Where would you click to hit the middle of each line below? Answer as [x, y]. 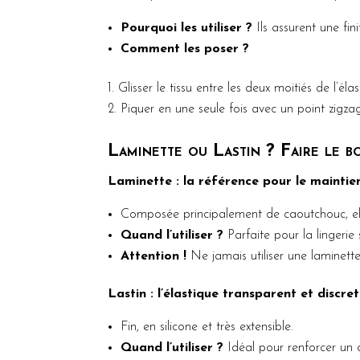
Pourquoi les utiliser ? [187, 28]
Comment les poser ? [185, 49]
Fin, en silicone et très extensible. [207, 327]
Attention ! [154, 256]
